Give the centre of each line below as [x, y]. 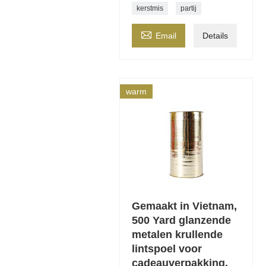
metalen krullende [177, 235]
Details [215, 36]
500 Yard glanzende [181, 221]
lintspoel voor [167, 249]
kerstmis [150, 9]
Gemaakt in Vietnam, [184, 206]
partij [188, 9]
